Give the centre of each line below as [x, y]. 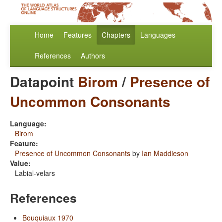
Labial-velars [35, 173]
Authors [93, 56]
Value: [20, 163]
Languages [158, 35]
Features [78, 35]
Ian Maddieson [165, 153]
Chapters [116, 35]
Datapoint [44, 82]
